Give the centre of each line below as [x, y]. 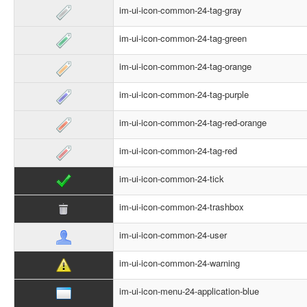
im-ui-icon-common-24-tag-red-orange [193, 122]
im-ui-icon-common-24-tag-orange [185, 66]
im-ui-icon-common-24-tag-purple [184, 94]
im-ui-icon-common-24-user [173, 235]
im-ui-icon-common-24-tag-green [183, 38]
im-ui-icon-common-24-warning [180, 263]
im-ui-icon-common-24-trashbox [182, 207]
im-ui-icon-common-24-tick [172, 179]
